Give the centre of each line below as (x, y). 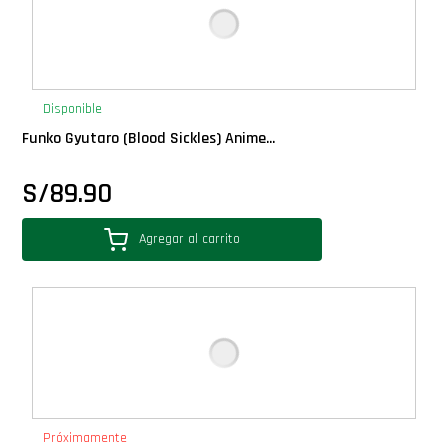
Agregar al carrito (190, 239)
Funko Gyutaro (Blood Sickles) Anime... (149, 138)
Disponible (73, 108)
